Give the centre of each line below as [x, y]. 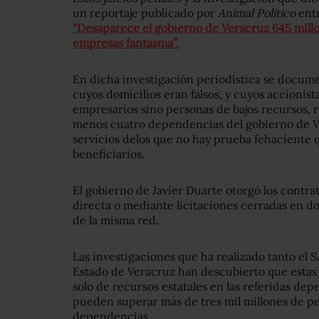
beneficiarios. [109, 154]
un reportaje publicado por [145, 13]
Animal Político [257, 13]
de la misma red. [116, 220]
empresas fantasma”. [126, 43]
